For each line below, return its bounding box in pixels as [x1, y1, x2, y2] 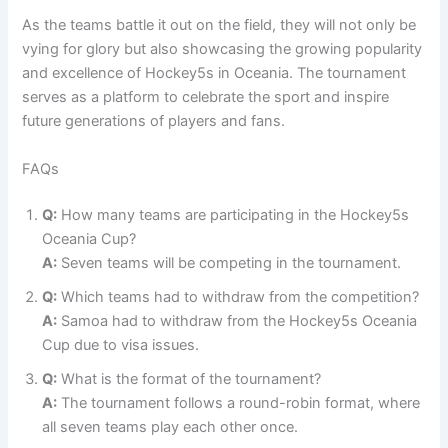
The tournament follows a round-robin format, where [57, 393, 421, 412]
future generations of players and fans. [22, 112, 286, 131]
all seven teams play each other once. [42, 417, 299, 436]
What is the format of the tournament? [57, 369, 322, 388]
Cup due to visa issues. [42, 335, 200, 354]
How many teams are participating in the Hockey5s [57, 205, 410, 224]
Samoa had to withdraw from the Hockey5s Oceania [57, 311, 418, 330]
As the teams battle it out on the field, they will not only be [22, 16, 417, 35]
